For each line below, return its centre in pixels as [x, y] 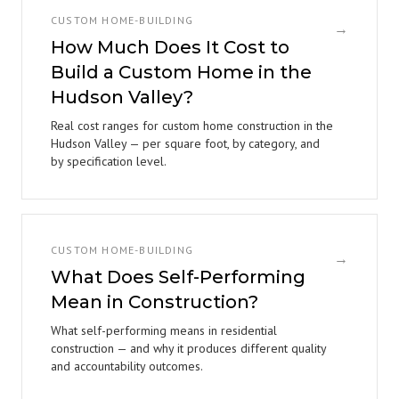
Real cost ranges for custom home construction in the [192, 126]
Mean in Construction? [155, 302]
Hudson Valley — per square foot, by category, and [185, 143]
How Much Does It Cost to [170, 47]
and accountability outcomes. [127, 366]
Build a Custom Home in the [181, 72]
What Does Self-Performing [178, 277]
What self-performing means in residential [164, 330]
